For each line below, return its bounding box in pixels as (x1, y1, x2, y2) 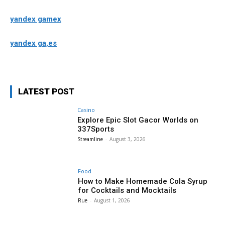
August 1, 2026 (94, 196, 131, 204)
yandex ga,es (10, 39, 57, 48)
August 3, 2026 (109, 136, 146, 143)
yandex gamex (10, 15, 61, 24)
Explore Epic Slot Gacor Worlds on (77, 116, 199, 125)
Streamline (77, 136, 103, 143)
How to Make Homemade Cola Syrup (78, 176, 208, 186)
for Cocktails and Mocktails (78, 185, 177, 195)
